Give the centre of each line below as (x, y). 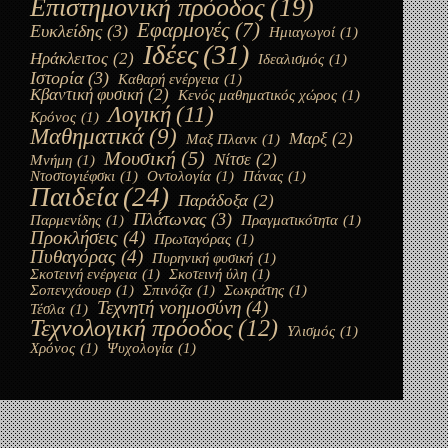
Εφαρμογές (183, 30)
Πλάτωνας (169, 219)
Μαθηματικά (87, 137)
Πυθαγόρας (73, 257)
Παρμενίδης (65, 220)
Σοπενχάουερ (70, 290)
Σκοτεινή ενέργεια (83, 274)
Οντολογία (179, 176)
